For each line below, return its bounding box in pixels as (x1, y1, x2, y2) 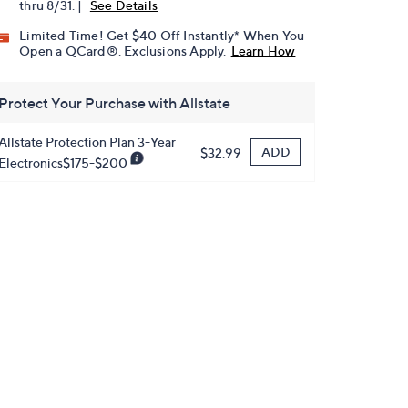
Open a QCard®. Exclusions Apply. (19, 43, 227, 59)
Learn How (230, 43, 296, 59)
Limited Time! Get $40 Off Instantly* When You (19, 27, 305, 44)
